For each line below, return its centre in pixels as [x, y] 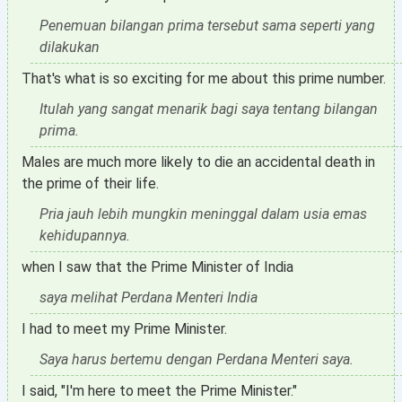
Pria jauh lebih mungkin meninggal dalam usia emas [203, 214]
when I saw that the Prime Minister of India [157, 267]
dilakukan [70, 47]
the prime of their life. [90, 184]
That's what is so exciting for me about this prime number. [204, 79]
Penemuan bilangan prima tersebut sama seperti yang [207, 26]
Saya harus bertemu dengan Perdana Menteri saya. [197, 359]
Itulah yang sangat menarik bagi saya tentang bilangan [209, 109]
